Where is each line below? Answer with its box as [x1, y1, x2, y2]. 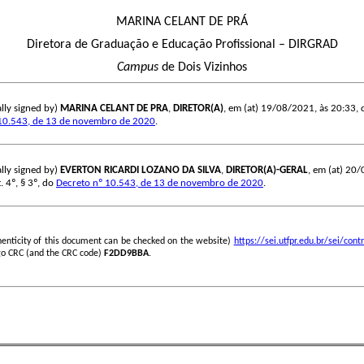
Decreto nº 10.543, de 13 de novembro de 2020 [56, 178, 263, 189]
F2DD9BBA [104, 249, 149, 259]
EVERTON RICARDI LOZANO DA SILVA [60, 165, 221, 176]
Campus [117, 61, 158, 75]
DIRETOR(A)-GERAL [226, 165, 308, 176]
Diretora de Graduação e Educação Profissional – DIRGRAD [26, 38, 338, 52]
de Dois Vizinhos [158, 61, 247, 75]
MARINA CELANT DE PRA [60, 103, 168, 115]
